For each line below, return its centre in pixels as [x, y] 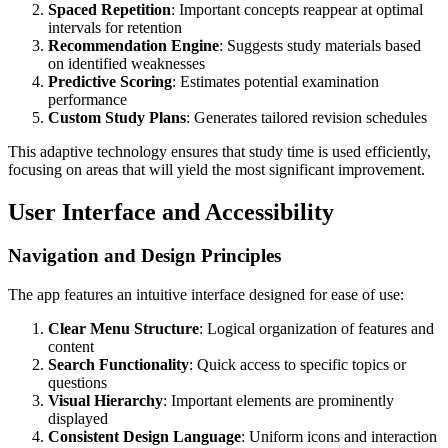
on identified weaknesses [126, 63]
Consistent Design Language [144, 437]
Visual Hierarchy [105, 401]
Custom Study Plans [117, 117]
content [71, 347]
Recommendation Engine [133, 45]
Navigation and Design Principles [144, 256]
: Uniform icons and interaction [339, 437]
